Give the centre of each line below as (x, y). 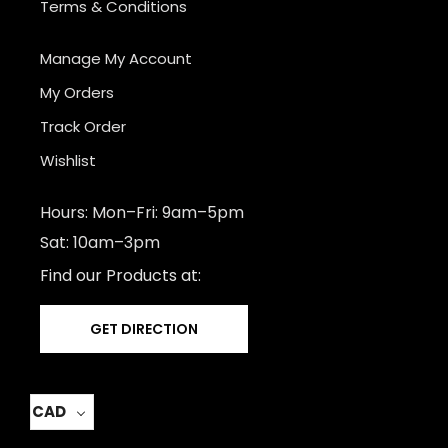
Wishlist (68, 160)
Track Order (83, 126)
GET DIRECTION (144, 329)
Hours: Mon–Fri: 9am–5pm (142, 212)
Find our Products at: (120, 275)
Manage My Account (116, 58)
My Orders (77, 92)
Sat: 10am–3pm (100, 242)
